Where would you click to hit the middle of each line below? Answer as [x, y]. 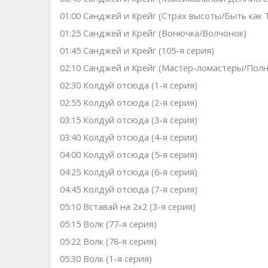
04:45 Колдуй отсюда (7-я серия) [128, 189]
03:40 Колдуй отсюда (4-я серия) [128, 137]
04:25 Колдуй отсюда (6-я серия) [128, 172]
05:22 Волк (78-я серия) [108, 241]
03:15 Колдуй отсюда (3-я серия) [128, 120]
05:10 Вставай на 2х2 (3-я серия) [127, 207]
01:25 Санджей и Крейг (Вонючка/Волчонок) [153, 33]
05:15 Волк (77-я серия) [108, 224]
